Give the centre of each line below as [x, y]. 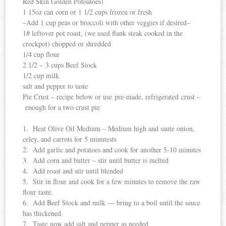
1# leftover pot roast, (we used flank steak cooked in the [103, 33]
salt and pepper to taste [55, 86]
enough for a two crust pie [62, 107]
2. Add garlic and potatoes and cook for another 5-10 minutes [112, 150]
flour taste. [38, 192]
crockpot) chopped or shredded [67, 44]
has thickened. [43, 213]
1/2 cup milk [41, 76]
